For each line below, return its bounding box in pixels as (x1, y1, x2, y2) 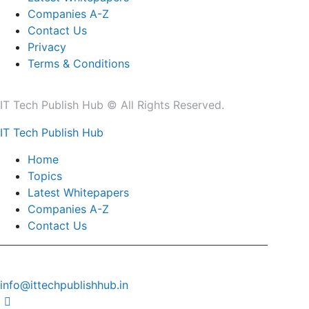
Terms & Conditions (28, 57, 130, 71)
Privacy (28, 40, 66, 54)
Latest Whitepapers (28, 186, 129, 200)
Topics (28, 169, 62, 183)
